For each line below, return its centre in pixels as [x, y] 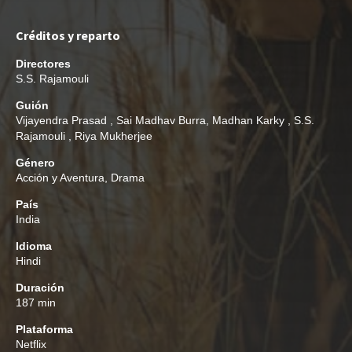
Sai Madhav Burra [161, 120]
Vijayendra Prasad [63, 120]
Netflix [31, 344]
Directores [43, 64]
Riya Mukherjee [114, 136]
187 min [36, 302]
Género [35, 163]
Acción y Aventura [60, 178]
